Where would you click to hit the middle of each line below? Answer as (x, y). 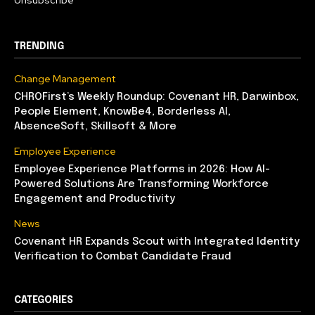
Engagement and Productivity (95, 199)
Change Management (65, 79)
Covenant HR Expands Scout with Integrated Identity (157, 242)
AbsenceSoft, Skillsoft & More (95, 127)
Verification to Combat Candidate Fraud (123, 257)
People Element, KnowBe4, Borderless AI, (122, 112)
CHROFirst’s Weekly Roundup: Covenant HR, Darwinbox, (156, 97)
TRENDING (39, 47)
